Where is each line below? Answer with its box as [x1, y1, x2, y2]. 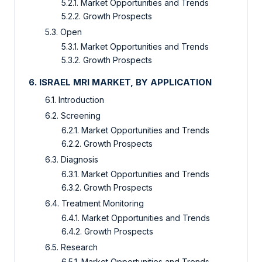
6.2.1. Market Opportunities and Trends [61, 125, 209, 136]
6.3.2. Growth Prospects [61, 182, 153, 193]
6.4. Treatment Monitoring [45, 198, 144, 209]
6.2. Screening [45, 111, 101, 121]
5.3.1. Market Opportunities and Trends [61, 42, 209, 52]
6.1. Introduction [45, 95, 104, 105]
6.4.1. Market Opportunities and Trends [61, 213, 210, 223]
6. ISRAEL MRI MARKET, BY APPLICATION [29, 77, 214, 88]
